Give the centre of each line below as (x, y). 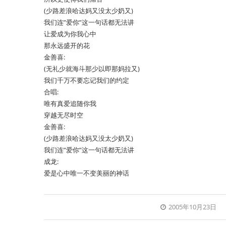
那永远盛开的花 (67, 45)
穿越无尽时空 (64, 115)
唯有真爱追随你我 (70, 103)
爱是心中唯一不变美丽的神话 (87, 173)
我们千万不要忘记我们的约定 (87, 80)
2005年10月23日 (193, 207)
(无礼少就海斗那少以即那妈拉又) (92, 69)
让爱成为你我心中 (70, 34)
